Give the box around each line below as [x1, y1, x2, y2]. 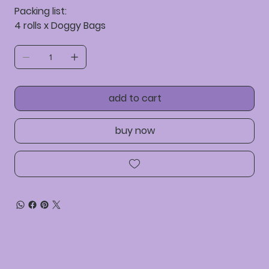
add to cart [109, 91, 162, 106]
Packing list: [14, 4, 67, 19]
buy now [115, 124, 155, 138]
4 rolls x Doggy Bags [14, 19, 106, 33]
